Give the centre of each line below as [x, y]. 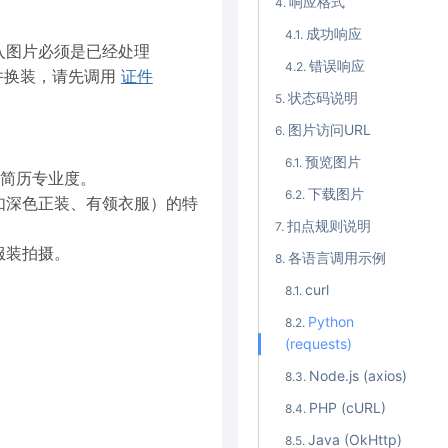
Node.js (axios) [357, 376]
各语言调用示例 [336, 258]
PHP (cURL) [347, 408]
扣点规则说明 [328, 226]
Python [330, 322]
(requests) [318, 344]
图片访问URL [329, 130]
